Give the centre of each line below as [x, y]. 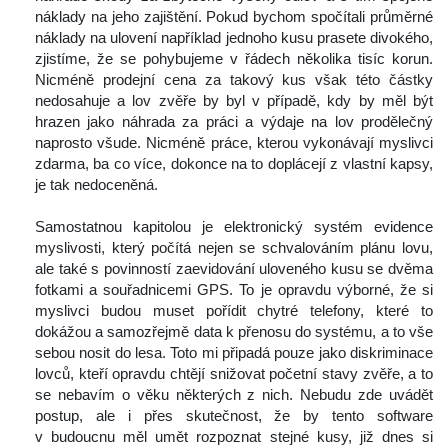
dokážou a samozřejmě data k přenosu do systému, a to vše [234, 332]
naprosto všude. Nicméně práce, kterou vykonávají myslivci [234, 143]
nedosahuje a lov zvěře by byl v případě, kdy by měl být [234, 101]
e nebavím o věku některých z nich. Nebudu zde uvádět [234, 395]
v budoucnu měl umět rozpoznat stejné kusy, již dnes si [234, 437]
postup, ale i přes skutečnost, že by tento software [234, 416]
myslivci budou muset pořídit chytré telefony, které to [234, 311]
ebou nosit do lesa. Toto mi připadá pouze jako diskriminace [234, 353]
